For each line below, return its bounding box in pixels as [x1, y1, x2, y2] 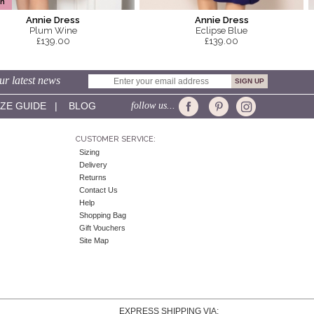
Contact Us [78, 186, 118, 195]
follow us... [130, 100, 178, 111]
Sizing [78, 148, 100, 157]
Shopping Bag [78, 211, 126, 220]
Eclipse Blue [196, 25, 248, 36]
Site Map [78, 236, 109, 245]
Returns [78, 173, 107, 182]
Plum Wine [29, 25, 77, 36]
